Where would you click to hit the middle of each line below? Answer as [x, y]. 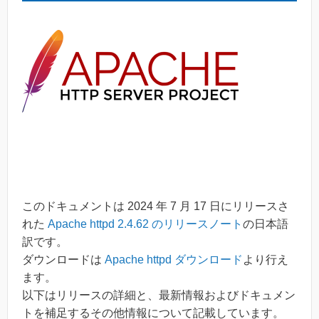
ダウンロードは [63, 260]
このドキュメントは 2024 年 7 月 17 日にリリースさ [156, 206]
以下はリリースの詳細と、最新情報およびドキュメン [159, 295]
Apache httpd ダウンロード [174, 260]
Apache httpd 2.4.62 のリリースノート [145, 224]
